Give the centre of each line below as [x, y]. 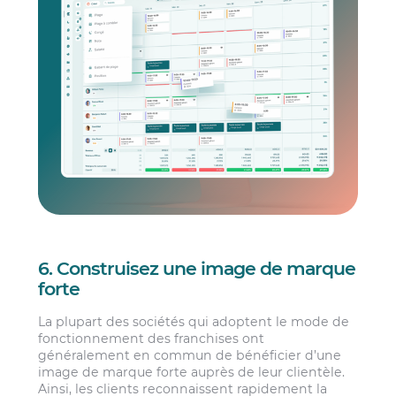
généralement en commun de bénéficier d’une [190, 355]
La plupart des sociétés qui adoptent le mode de [194, 321]
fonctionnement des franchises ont [152, 338]
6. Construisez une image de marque [197, 269]
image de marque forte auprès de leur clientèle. [192, 372]
